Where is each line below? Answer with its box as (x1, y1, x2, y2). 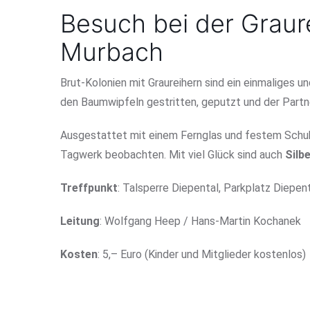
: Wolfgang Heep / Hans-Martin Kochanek (100, 214, 301, 228)
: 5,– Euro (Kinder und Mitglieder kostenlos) (98, 247, 306, 261)
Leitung (60, 214, 100, 228)
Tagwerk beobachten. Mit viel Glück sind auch (60, 147, 285, 161)
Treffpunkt (60, 181, 118, 194)
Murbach (60, 36, 163, 67)
